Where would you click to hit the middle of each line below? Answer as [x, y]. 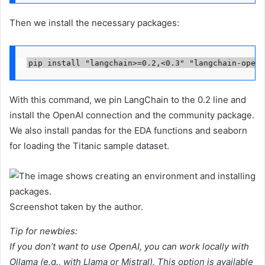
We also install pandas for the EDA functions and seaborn [128, 130]
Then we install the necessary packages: [94, 22]
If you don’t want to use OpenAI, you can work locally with [129, 246]
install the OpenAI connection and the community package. [132, 115]
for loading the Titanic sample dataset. [89, 146]
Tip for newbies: [43, 231]
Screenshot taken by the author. [76, 206]
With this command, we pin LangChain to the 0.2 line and [128, 99]
